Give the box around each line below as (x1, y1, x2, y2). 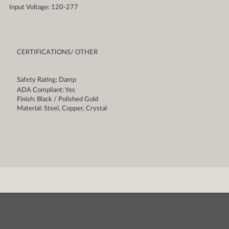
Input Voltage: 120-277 (9, 4, 78, 11)
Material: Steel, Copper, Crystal (16, 105, 107, 112)
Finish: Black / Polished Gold (16, 96, 98, 103)
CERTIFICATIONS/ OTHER (16, 49, 98, 56)
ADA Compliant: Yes (16, 87, 75, 94)
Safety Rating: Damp (16, 77, 76, 84)
